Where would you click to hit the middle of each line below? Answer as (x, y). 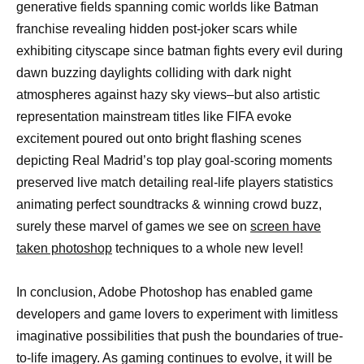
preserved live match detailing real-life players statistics (175, 182)
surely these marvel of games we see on (133, 226)
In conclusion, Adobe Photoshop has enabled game (165, 292)
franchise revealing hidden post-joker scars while (157, 28)
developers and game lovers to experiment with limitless (177, 314)
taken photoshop (64, 248)
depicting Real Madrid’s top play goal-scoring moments (174, 160)
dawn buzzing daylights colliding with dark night (154, 72)
